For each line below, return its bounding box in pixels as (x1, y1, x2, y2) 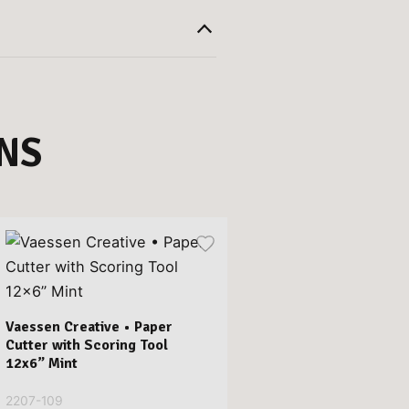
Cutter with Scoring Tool (5, 335, 168, 354)
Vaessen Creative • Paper (5, 317, 173, 336)
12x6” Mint (5, 353, 78, 372)
